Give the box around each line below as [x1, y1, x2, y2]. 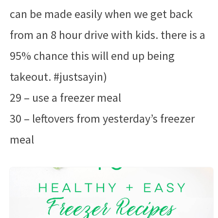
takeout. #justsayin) [10, 69, 107, 84]
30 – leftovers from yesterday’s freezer [10, 111, 195, 126]
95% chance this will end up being [10, 48, 175, 63]
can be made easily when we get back [10, 6, 193, 21]
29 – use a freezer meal [10, 90, 121, 105]
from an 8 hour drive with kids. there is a [10, 27, 205, 42]
